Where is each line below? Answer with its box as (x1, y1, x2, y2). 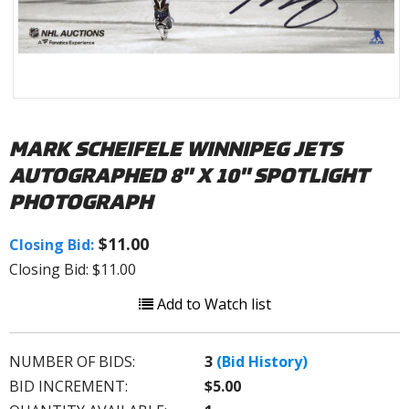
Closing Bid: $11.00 (9, 258, 136, 279)
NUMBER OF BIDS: (9, 351, 135, 372)
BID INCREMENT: (9, 375, 128, 396)
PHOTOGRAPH (9, 187, 152, 215)
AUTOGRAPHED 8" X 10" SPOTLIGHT (9, 161, 369, 188)
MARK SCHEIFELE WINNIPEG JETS (9, 134, 341, 162)
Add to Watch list (152, 293, 271, 314)
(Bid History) (216, 351, 308, 372)
